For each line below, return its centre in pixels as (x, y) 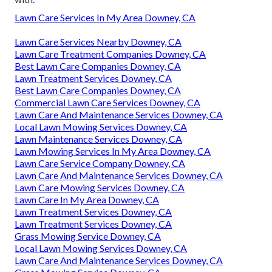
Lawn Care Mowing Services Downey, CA (100, 188)
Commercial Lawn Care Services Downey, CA (107, 103)
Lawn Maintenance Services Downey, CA (98, 139)
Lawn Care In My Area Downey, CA (87, 200)
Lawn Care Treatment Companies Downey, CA (110, 54)
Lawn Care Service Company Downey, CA (100, 163)
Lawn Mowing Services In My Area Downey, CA (113, 151)
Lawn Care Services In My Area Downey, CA (105, 18)
